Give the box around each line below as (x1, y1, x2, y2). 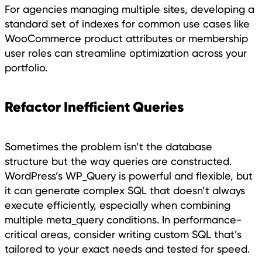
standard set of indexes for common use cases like (5, 18, 250, 30)
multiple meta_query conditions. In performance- (5, 213, 242, 226)
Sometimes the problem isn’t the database (5, 140, 212, 153)
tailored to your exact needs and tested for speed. (5, 243, 250, 256)
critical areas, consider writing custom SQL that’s (5, 228, 242, 241)
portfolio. (5, 61, 47, 74)
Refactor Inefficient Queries (5, 98, 184, 116)
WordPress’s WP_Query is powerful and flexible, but (5, 170, 253, 182)
